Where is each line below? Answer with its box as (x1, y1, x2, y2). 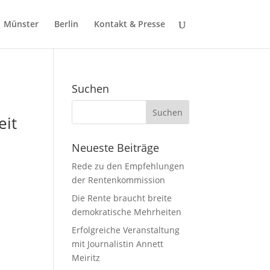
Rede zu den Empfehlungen (72, 160, 185, 172)
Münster (3, 18, 39, 30)
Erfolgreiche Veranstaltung (72, 224, 180, 236)
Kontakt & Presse (93, 18, 165, 30)
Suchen (72, 81, 110, 96)
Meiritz (72, 252, 101, 263)
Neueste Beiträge (72, 140, 160, 155)
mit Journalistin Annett (72, 238, 164, 250)
